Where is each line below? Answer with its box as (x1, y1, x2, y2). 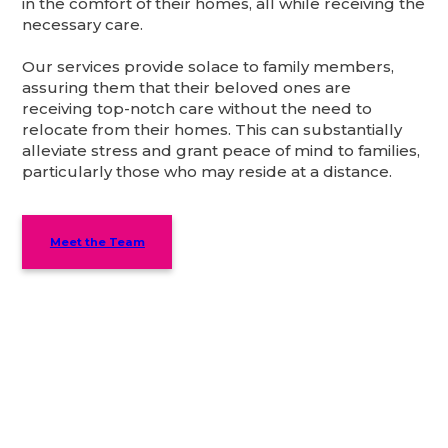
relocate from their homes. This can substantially (22, 120, 403, 140)
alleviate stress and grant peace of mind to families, (22, 141, 421, 161)
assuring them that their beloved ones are (22, 78, 352, 98)
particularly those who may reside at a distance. (22, 162, 393, 182)
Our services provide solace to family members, (22, 57, 395, 77)
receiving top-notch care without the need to (22, 99, 373, 119)
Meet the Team (49, 235, 145, 250)
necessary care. (22, 15, 144, 35)
